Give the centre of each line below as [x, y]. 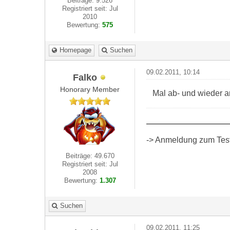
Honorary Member [90, 89]
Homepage [75, 50]
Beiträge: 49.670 [90, 156]
